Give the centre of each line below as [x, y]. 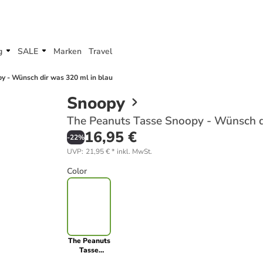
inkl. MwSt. [134, 151]
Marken [68, 51]
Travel [100, 51]
